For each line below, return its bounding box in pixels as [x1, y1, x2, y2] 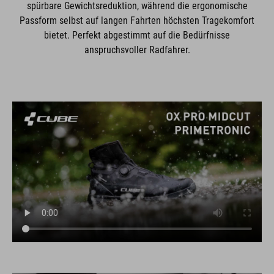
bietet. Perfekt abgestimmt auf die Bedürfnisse [44, 29, 230, 41]
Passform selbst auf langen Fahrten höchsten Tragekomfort [20, 15, 254, 26]
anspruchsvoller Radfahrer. [84, 44, 190, 56]
